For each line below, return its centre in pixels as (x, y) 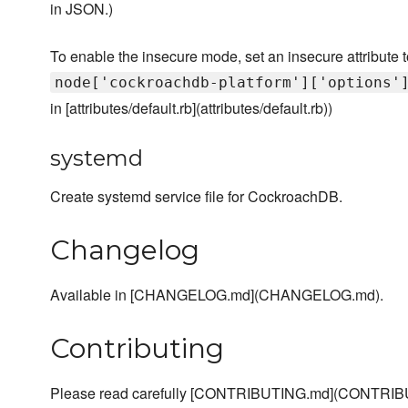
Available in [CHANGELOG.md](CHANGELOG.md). (217, 295)
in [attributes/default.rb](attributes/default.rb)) (191, 108)
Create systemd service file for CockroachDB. (196, 197)
